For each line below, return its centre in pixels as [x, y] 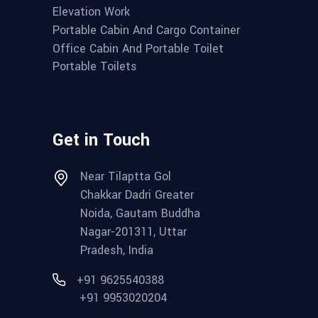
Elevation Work [91, 11]
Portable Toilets [95, 66]
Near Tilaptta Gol [126, 176]
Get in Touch [101, 140]
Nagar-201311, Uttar [133, 231]
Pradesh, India [117, 250]
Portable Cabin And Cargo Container [146, 30]
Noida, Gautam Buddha [140, 213]
